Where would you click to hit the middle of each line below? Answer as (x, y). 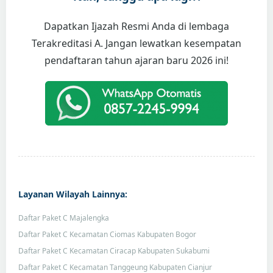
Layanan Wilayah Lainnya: (73, 194)
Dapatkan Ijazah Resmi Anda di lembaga (136, 27)
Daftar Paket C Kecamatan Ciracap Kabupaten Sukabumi (114, 250)
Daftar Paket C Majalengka (64, 218)
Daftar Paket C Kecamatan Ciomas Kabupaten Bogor (107, 234)
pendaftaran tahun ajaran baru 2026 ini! (136, 61)
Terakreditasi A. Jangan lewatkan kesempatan (136, 44)
